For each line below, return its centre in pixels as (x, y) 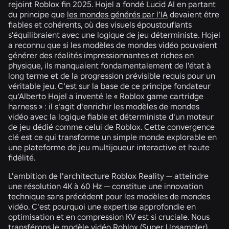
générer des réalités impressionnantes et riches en (101, 55)
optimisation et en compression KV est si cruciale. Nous (109, 216)
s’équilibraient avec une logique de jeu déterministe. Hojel (114, 35)
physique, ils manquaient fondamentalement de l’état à (110, 65)
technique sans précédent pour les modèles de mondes (109, 196)
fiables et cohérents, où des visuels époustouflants (100, 24)
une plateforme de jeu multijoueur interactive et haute (109, 147)
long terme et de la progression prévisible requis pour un (112, 75)
